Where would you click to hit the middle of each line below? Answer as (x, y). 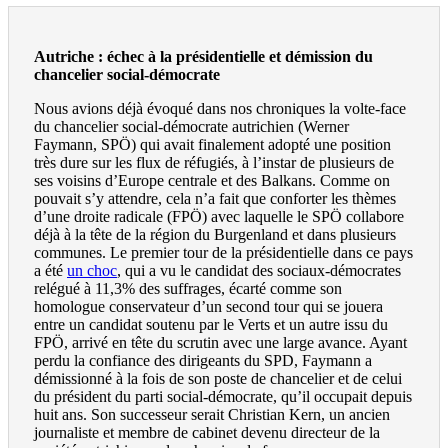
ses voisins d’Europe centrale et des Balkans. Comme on (212, 181)
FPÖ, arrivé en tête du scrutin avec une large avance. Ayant (220, 343)
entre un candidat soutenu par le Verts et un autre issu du (211, 325)
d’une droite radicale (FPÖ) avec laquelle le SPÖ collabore (219, 217)
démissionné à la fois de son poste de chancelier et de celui (218, 379)
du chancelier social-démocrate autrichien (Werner (191, 127)
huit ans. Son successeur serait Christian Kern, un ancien (212, 415)
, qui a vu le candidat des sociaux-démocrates (259, 271)
